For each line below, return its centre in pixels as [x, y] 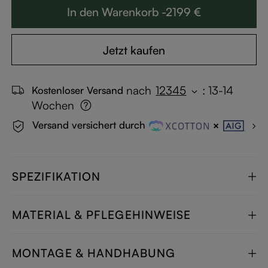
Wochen [53, 105]
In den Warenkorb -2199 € [134, 12]
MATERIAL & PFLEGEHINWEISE [102, 214]
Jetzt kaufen [134, 50]
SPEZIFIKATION [57, 176]
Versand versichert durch [89, 125]
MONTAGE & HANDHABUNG [94, 253]
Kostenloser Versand [78, 90]
